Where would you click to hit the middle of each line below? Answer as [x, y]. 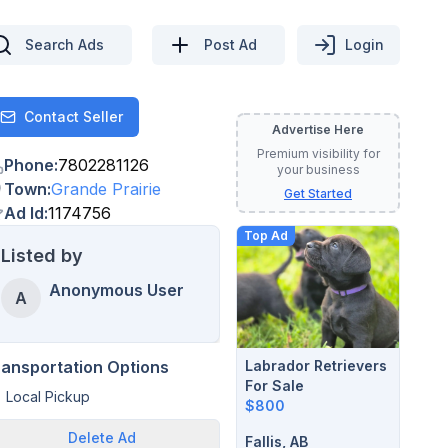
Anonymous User [116, 290]
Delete [91, 437]
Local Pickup [48, 396]
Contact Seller [73, 116]
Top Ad [266, 235]
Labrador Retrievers [316, 365]
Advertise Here [318, 129]
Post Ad [230, 44]
